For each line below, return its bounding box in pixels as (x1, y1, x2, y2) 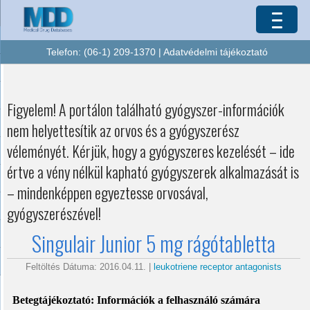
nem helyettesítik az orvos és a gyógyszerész (7, 119, 239, 142)
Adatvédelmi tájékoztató (163, 46, 268, 57)
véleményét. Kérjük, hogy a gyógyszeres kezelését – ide (7, 140, 295, 163)
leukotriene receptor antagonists (154, 262, 282, 273)
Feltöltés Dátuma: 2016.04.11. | (26, 262, 154, 273)
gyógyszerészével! (7, 202, 101, 225)
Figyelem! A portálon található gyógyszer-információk (7, 98, 284, 121)
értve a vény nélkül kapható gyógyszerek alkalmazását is (7, 161, 299, 183)
